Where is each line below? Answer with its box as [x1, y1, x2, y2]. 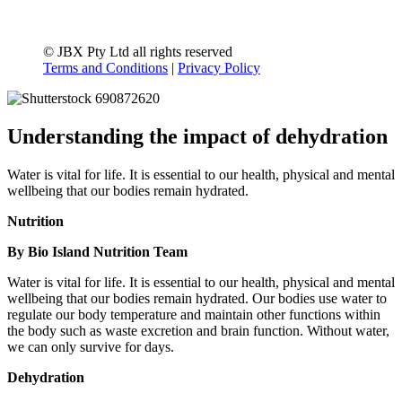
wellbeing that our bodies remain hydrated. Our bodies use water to [7, 291, 387, 307]
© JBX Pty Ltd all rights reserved [43, 44, 232, 60]
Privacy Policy [178, 60, 260, 76]
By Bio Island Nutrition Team [7, 244, 188, 260]
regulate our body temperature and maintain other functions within [7, 307, 380, 323]
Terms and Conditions [43, 60, 168, 76]
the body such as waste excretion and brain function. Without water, [7, 323, 389, 339]
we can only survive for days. [7, 339, 178, 355]
